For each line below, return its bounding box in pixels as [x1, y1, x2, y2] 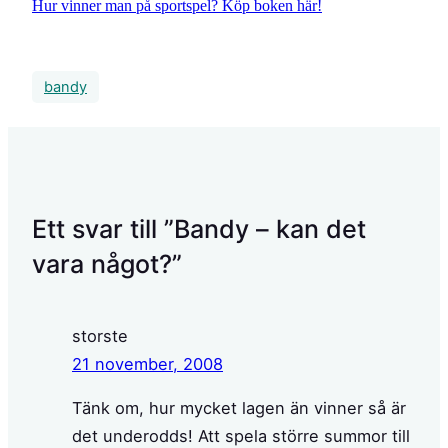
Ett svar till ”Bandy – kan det [32, 213, 366, 244]
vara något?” [32, 248, 182, 279]
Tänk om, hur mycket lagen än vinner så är [72, 398, 406, 419]
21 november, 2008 [72, 353, 223, 374]
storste [72, 325, 128, 346]
